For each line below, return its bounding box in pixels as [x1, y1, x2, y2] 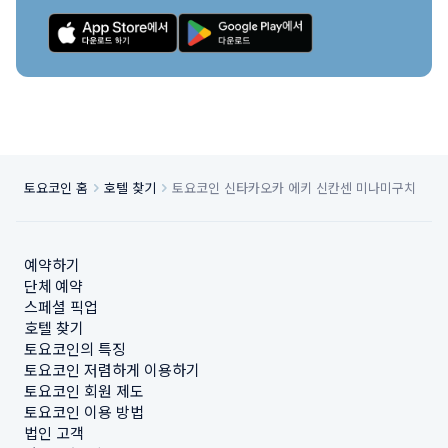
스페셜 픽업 [24, 296, 98, 317]
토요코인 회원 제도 [24, 380, 144, 401]
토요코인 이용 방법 [24, 401, 144, 422]
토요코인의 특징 [24, 338, 126, 359]
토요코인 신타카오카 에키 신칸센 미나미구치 [172, 178, 416, 197]
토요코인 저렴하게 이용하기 [24, 359, 200, 380]
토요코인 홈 [24, 178, 88, 197]
